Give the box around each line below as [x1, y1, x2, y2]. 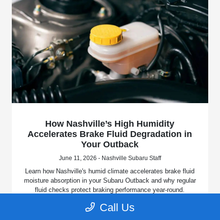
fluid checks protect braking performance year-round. [35, 186, 185, 194]
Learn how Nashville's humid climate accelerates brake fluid [25, 167, 195, 175]
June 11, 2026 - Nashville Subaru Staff [58, 155, 161, 162]
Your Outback [81, 139, 139, 150]
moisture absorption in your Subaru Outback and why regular [24, 177, 196, 185]
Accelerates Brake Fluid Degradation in [27, 129, 192, 139]
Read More [90, 208, 130, 217]
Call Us [100, 201, 135, 214]
